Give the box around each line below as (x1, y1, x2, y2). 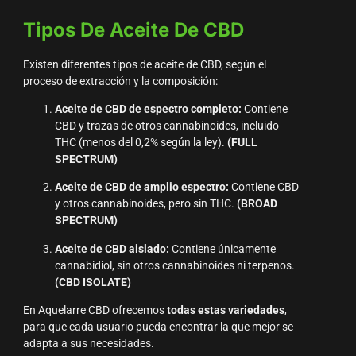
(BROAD (236, 197, 277, 211)
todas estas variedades (166, 304, 284, 318)
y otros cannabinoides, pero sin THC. (54, 197, 237, 211)
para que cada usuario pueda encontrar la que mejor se (22, 320, 293, 335)
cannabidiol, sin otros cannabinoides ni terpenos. (54, 258, 295, 273)
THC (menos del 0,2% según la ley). (54, 136, 227, 150)
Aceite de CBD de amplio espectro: (54, 180, 229, 195)
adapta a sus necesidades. (22, 337, 154, 351)
